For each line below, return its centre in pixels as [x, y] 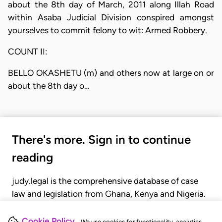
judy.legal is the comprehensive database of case [105, 181]
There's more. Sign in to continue [101, 139]
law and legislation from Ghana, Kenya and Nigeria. [109, 194]
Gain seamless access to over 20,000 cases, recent [109, 206]
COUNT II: [28, 51]
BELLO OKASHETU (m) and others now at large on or [111, 73]
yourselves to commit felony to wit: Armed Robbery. [108, 30]
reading [32, 157]
